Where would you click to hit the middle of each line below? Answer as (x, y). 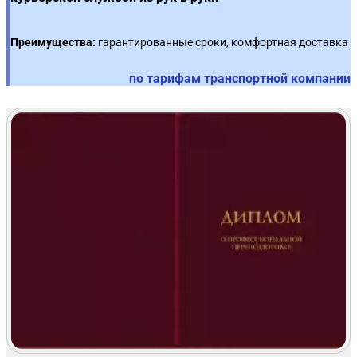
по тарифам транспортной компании (240, 79)
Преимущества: (53, 42)
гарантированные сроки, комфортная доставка (222, 42)
